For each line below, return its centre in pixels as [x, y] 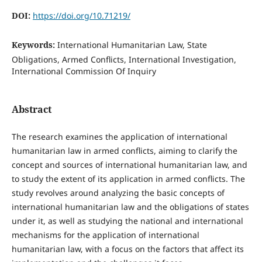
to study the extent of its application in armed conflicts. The [128, 179]
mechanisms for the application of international [105, 235]
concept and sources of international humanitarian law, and [129, 165]
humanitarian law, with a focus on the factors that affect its [127, 249]
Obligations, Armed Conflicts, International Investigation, [124, 59]
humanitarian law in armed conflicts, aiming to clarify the [124, 151]
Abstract [31, 110]
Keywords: [34, 44]
